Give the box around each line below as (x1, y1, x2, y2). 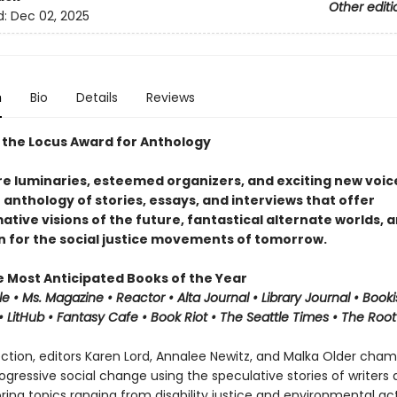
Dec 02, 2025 (10, 7, 90, 26)
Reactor (115, 289, 168, 307)
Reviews (145, 89, 195, 106)
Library (261, 289, 305, 307)
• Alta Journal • (167, 289, 261, 307)
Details (75, 89, 118, 106)
